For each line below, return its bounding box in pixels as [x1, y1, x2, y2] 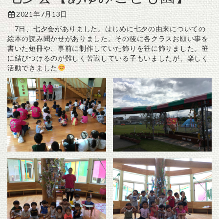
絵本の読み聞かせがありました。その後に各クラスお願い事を [7, 34, 209, 43]
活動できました [7, 63, 58, 72]
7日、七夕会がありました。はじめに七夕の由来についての [7, 24, 206, 33]
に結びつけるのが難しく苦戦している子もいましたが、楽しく [7, 53, 209, 62]
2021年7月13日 [16, 9, 67, 18]
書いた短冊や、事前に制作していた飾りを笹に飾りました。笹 [7, 44, 209, 52]
